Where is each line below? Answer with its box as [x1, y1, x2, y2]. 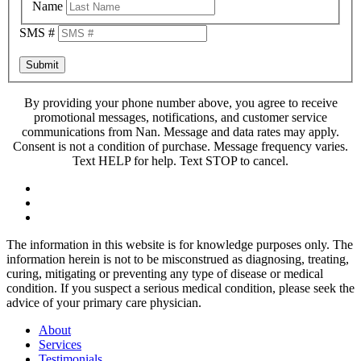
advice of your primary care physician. [6, 295, 201, 309]
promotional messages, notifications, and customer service [34, 110, 327, 124]
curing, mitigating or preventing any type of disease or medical [6, 266, 323, 280]
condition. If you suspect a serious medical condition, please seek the [6, 280, 355, 295]
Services [39, 337, 81, 351]
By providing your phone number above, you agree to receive [23, 95, 338, 110]
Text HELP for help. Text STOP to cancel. [73, 153, 288, 168]
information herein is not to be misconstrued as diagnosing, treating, [6, 251, 349, 266]
